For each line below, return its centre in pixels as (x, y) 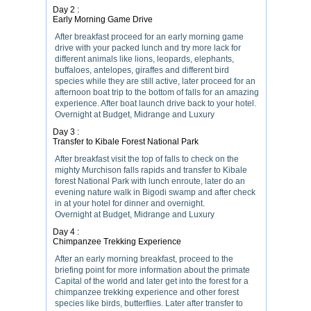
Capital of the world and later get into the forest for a (152, 281)
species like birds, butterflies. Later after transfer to (149, 303)
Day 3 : (66, 132)
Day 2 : (66, 10)
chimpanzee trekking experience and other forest (147, 292)
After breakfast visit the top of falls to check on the (147, 159)
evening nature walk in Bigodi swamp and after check (155, 192)
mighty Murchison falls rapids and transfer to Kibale (151, 170)
